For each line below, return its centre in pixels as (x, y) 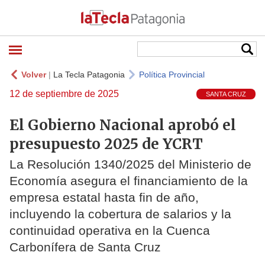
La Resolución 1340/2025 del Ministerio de (130, 164)
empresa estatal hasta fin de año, (104, 198)
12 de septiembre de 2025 (64, 94)
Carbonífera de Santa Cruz (85, 247)
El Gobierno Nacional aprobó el (123, 125)
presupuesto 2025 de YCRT (106, 144)
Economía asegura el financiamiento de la (129, 181)
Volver (34, 75)
